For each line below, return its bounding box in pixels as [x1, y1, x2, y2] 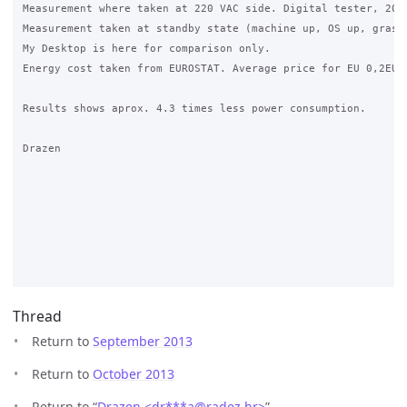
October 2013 [93, 365, 174, 383]
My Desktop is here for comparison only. [22, 43, 271, 55]
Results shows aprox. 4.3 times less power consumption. [22, 103, 366, 114]
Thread [13, 306, 62, 327]
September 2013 [93, 333, 193, 351]
